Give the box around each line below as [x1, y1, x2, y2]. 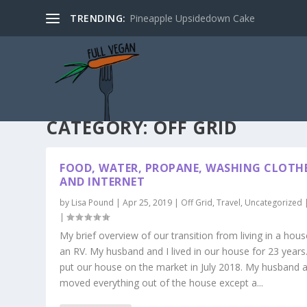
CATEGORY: [46, 114, 153, 140]
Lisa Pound [71, 196, 114, 208]
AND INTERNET [60, 173, 145, 189]
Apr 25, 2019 [123, 196, 173, 208]
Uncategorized [245, 196, 303, 208]
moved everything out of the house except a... [60, 275, 264, 289]
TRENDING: [70, 11, 126, 25]
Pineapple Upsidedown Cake [129, 11, 255, 25]
